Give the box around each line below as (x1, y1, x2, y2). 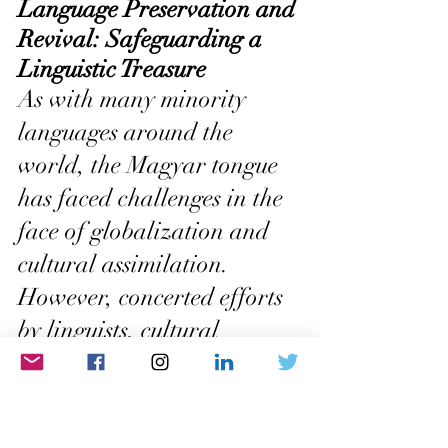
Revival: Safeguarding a (18, 23, 268, 54)
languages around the (18, 116, 239, 147)
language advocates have (18, 380, 272, 411)
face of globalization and (18, 215, 275, 246)
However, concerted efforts (18, 281, 289, 312)
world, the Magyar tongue (18, 149, 284, 180)
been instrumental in (18, 413, 226, 444)
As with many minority (18, 83, 252, 114)
